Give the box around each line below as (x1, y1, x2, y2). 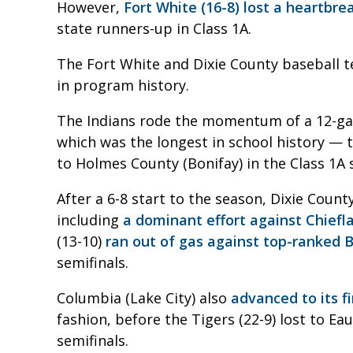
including (57, 210, 123, 229)
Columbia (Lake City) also (57, 288, 231, 307)
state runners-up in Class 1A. (57, 18, 251, 38)
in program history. (57, 75, 189, 95)
